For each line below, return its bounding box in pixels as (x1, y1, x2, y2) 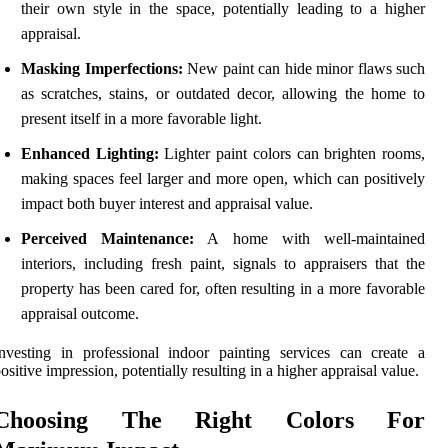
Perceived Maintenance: (21, 230, 195, 248)
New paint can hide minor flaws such (182, 60, 425, 78)
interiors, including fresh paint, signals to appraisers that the (21, 255, 425, 273)
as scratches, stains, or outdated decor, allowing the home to (21, 85, 425, 103)
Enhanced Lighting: (21, 145, 159, 163)
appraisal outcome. (21, 305, 139, 323)
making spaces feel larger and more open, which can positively (21, 170, 425, 188)
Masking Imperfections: (21, 60, 183, 78)
